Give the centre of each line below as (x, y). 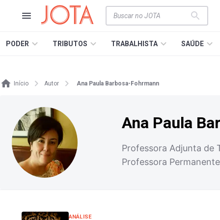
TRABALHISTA (134, 44)
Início (21, 83)
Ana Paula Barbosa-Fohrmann (118, 83)
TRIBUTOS (70, 44)
